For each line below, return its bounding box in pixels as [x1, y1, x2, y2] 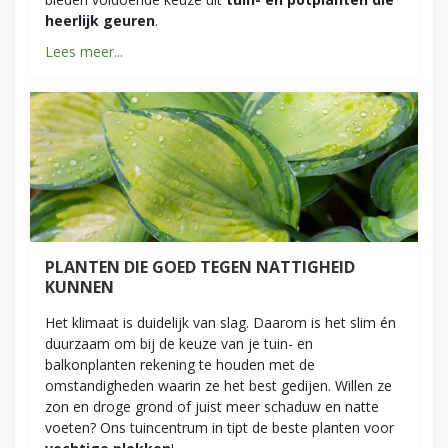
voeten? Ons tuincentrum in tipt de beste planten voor [45, 417, 394, 437]
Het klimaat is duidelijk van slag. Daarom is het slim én [45, 312, 396, 332]
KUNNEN [45, 275, 114, 298]
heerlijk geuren [45, 10, 155, 30]
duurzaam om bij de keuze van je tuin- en [45, 333, 313, 353]
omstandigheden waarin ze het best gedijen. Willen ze [45, 375, 392, 395]
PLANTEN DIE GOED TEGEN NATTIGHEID [45, 255, 355, 278]
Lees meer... [45, 41, 123, 61]
